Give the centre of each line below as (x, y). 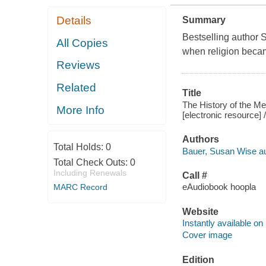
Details (74, 21)
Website (200, 211)
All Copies (83, 43)
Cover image (207, 235)
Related (77, 87)
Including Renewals (90, 172)
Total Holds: (79, 147)
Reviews (79, 65)
